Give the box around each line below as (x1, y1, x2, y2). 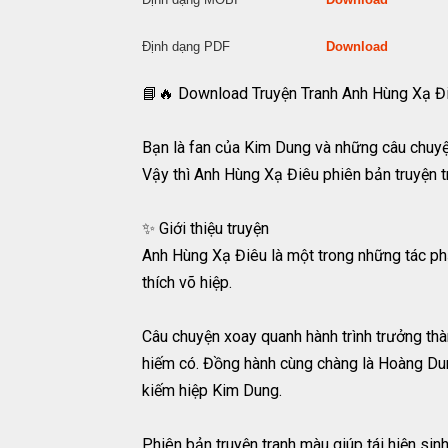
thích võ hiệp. (142, 273, 232, 293)
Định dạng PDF (142, 39, 326, 55)
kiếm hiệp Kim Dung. (142, 381, 282, 401)
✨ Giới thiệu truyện (142, 219, 269, 239)
